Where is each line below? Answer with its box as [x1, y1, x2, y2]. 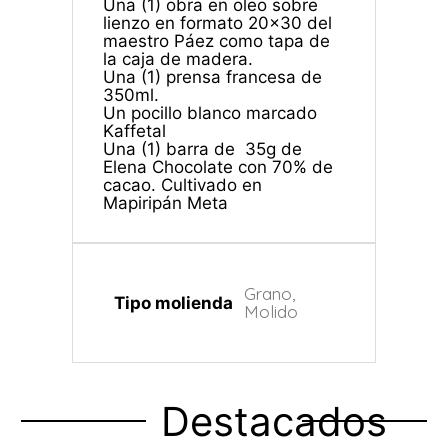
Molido [243, 301, 298, 322]
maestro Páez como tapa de [102, 31, 330, 51]
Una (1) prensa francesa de [102, 67, 322, 87]
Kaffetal [102, 121, 166, 141]
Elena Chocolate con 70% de [102, 157, 333, 177]
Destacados [161, 397, 388, 446]
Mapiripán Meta [102, 193, 228, 213]
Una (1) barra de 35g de [102, 139, 302, 159]
